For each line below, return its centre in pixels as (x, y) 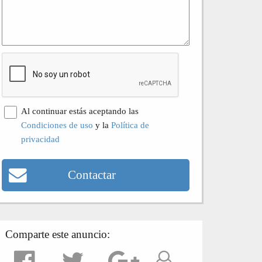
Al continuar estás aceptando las (80, 111)
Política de (130, 125)
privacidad (41, 139)
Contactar (92, 175)
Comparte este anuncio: (58, 234)
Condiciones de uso (57, 125)
